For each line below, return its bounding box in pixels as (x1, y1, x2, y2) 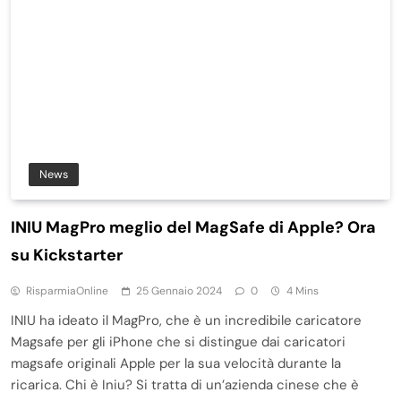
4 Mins (286, 283, 319, 298)
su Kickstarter (11, 243, 123, 266)
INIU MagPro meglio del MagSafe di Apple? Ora (11, 216, 376, 238)
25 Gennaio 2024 (136, 283, 222, 298)
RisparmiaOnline (26, 283, 108, 298)
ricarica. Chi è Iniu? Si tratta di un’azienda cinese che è (11, 375, 359, 394)
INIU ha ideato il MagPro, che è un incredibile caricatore (11, 311, 362, 329)
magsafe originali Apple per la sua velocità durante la (11, 354, 341, 372)
